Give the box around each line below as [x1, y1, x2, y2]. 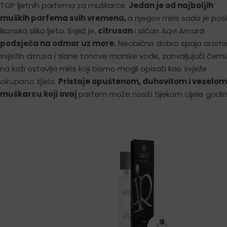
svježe [184, 63, 207, 74]
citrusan [96, 25, 134, 36]
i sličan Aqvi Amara [134, 25, 204, 36]
